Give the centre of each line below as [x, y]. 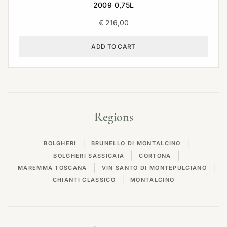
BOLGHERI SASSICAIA [89, 156]
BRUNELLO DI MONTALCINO [136, 143]
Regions [113, 117]
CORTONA [155, 156]
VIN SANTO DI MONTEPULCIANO [154, 168]
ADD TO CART [113, 46]
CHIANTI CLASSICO [84, 180]
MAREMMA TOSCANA [52, 168]
